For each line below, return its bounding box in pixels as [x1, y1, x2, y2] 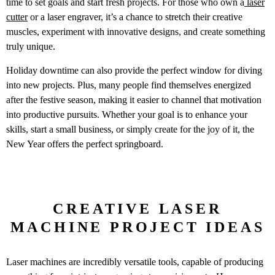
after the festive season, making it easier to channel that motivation [6, 94, 261, 105]
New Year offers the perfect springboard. [6, 138, 163, 149]
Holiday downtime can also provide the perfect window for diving [6, 64, 262, 76]
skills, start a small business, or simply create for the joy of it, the [6, 123, 254, 134]
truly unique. [6, 41, 55, 52]
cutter [6, 12, 28, 23]
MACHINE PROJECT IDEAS [10, 219, 265, 235]
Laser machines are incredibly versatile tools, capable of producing [6, 256, 263, 267]
